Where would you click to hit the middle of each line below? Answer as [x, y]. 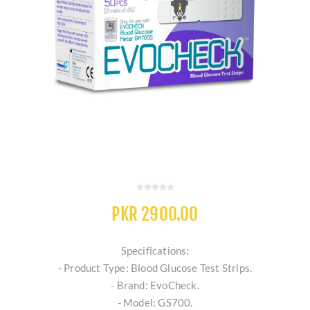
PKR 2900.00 [155, 215]
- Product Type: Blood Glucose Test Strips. [155, 268]
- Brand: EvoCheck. [155, 285]
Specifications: [155, 251]
